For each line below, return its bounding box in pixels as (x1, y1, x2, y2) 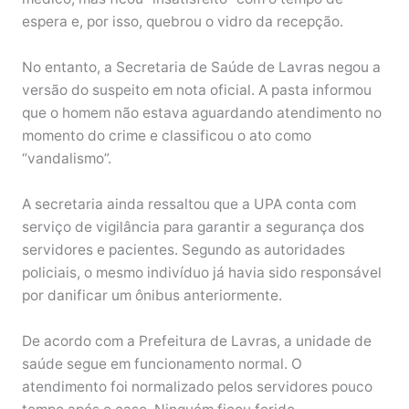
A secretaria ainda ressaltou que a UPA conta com (21, 194, 356, 213)
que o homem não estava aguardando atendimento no (21, 104, 382, 122)
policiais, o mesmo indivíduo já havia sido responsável (21, 263, 382, 281)
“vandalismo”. (21, 150, 111, 168)
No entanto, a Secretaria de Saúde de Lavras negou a (21, 58, 381, 77)
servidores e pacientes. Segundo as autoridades (21, 240, 345, 258)
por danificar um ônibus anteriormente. (21, 286, 282, 304)
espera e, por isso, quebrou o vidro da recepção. (21, 13, 343, 31)
